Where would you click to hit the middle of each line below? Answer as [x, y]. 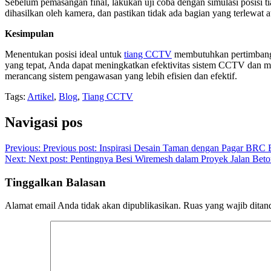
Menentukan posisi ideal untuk [64, 54]
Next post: [48, 159]
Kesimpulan [29, 34]
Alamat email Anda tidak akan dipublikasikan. [93, 206]
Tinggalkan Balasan [55, 182]
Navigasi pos [44, 122]
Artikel [41, 97]
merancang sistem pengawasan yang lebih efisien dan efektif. [121, 76]
